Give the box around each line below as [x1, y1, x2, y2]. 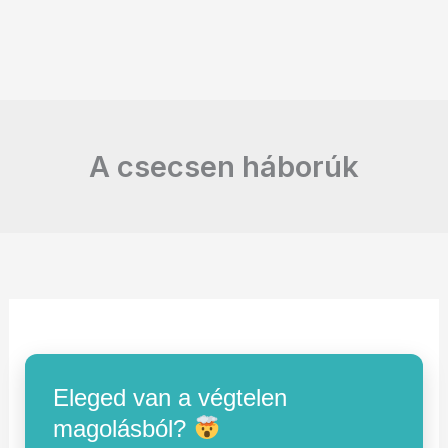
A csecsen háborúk [89, 149, 359, 185]
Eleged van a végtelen [53, 383, 288, 411]
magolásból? [53, 414, 194, 442]
